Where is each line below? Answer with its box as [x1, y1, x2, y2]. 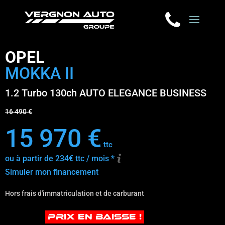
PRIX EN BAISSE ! [48, 212, 142, 221]
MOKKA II [5, 64, 74, 83]
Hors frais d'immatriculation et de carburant [5, 189, 144, 197]
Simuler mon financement [5, 167, 98, 177]
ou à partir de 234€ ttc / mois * [5, 154, 115, 163]
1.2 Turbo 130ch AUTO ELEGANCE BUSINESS [5, 87, 206, 99]
